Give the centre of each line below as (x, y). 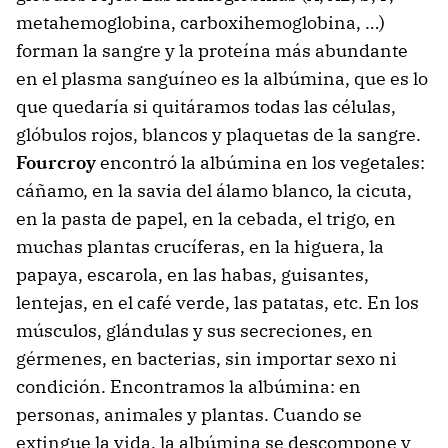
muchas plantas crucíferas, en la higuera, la (200, 247)
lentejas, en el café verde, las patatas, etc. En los (217, 303)
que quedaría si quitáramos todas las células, (206, 107)
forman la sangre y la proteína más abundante (212, 51)
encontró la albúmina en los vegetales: (260, 163)
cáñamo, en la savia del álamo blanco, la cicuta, (214, 191)
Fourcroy (56, 163)
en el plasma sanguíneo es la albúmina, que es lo (222, 79)
